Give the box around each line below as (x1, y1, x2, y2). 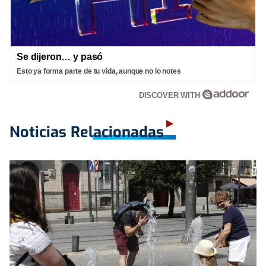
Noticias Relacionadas (9, 122, 164, 142)
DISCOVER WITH (138, 91, 202, 100)
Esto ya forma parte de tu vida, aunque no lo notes (17, 67, 181, 76)
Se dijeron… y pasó (17, 52, 103, 62)
